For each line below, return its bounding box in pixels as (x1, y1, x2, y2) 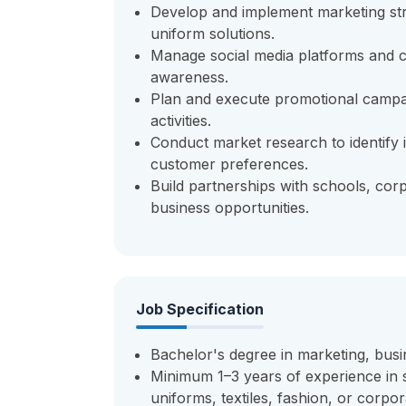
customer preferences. (150, 155, 308, 173)
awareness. (150, 68, 228, 86)
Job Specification (136, 300, 264, 318)
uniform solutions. (150, 24, 275, 43)
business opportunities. (150, 198, 309, 217)
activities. (150, 111, 211, 130)
